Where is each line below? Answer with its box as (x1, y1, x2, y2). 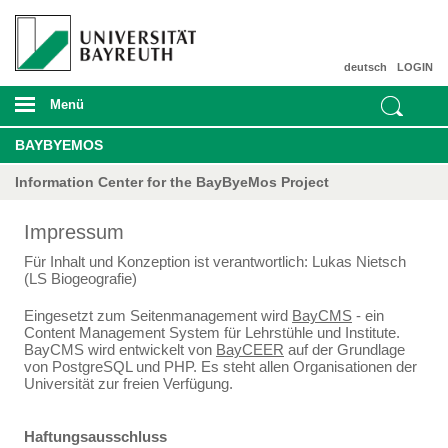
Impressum (24, 220, 124, 243)
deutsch (344, 60, 387, 73)
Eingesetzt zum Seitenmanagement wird (24, 306, 292, 324)
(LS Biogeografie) (24, 269, 137, 287)
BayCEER (216, 340, 284, 358)
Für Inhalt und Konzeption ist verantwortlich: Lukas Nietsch (24, 252, 406, 270)
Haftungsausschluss (24, 427, 167, 445)
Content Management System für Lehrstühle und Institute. (24, 323, 400, 341)
